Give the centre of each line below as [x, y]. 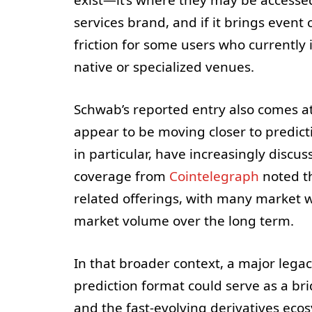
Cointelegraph [214, 176]
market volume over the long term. [184, 220]
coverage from [121, 176]
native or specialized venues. [164, 67]
